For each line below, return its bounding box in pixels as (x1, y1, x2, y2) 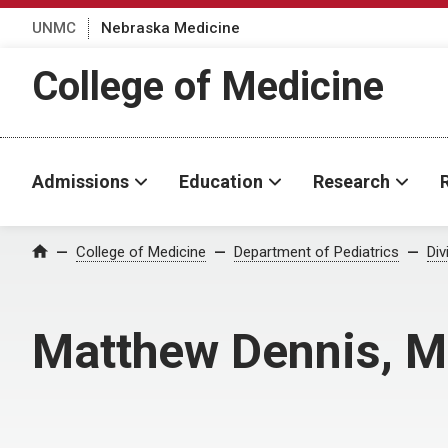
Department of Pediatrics (234, 243, 399, 261)
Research (313, 171, 390, 192)
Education (179, 171, 263, 192)
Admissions (32, 171, 129, 192)
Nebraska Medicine (101, 18, 240, 37)
